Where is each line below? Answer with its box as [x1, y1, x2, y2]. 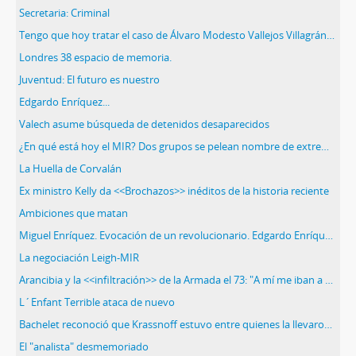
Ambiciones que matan [19, 206, 128, 220]
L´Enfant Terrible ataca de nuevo [19, 295, 175, 309]
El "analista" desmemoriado [19, 339, 149, 354]
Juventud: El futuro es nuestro [19, 72, 160, 87]
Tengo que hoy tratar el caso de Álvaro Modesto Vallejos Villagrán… [19, 28, 335, 42]
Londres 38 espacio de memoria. [19, 50, 172, 64]
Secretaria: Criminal [19, 6, 110, 20]
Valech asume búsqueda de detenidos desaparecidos [19, 117, 269, 131]
